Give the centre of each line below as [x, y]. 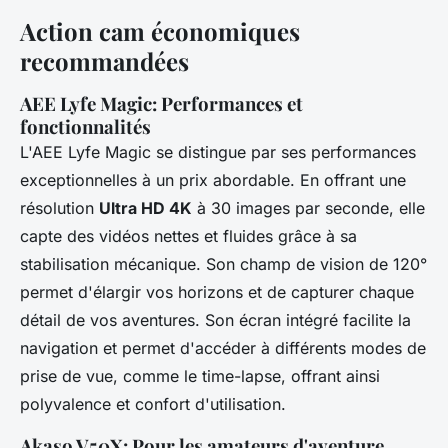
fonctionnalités [85, 127]
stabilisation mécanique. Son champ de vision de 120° [223, 264]
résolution [59, 208]
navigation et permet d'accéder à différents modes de [223, 348]
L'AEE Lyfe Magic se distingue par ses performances [218, 152]
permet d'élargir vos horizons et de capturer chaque [217, 292]
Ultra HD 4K [145, 208]
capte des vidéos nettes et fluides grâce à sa [188, 236]
